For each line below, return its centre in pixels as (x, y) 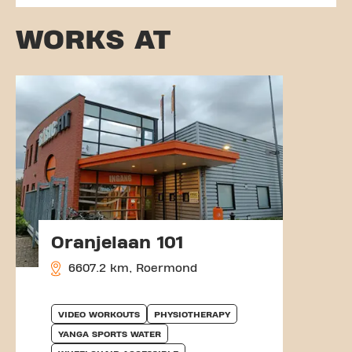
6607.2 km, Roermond (131, 268)
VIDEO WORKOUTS (99, 314)
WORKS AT (93, 40)
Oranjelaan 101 (117, 242)
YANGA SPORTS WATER (110, 334)
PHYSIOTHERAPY (192, 314)
